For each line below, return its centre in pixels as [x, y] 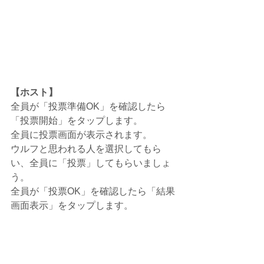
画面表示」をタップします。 [72, 206]
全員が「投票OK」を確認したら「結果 [93, 192]
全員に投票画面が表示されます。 [81, 135]
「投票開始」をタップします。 [77, 121]
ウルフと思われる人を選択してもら [86, 149]
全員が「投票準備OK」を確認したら [88, 107]
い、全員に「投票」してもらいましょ [91, 163]
